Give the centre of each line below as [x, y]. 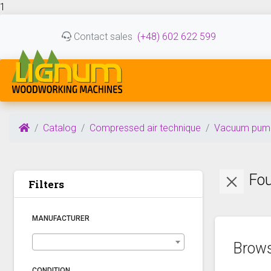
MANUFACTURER [61, 218]
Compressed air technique [145, 128]
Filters [46, 184]
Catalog [60, 128]
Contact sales [102, 37]
